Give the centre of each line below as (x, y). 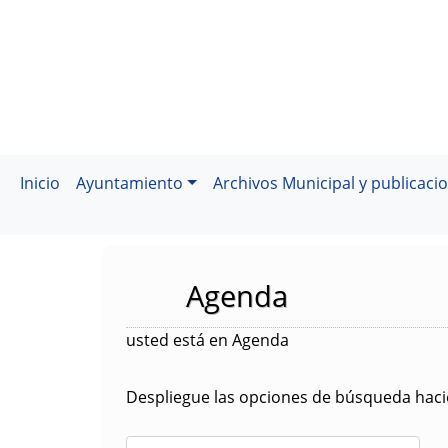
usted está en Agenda (207, 340)
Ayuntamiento (129, 183)
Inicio (40, 183)
